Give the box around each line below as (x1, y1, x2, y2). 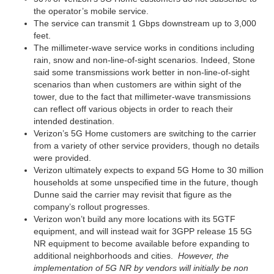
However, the (178, 251, 229, 261)
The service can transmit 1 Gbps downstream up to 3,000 (34, 18, 256, 29)
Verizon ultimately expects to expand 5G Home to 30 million (34, 165, 264, 176)
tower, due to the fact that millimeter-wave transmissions (34, 92, 251, 102)
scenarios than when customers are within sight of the (34, 80, 242, 90)
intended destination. (34, 116, 114, 127)
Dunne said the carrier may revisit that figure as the (34, 190, 232, 200)
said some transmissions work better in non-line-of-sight (34, 67, 250, 78)
